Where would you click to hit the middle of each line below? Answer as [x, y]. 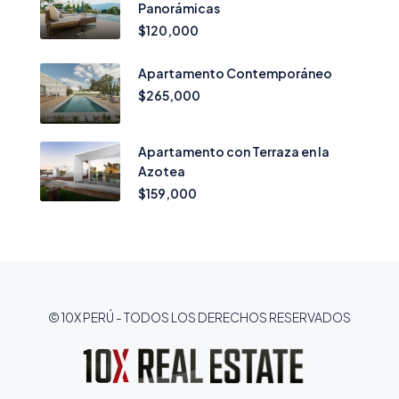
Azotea [162, 171]
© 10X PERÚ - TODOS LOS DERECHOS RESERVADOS [199, 317]
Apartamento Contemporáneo [235, 73]
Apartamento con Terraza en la [234, 151]
